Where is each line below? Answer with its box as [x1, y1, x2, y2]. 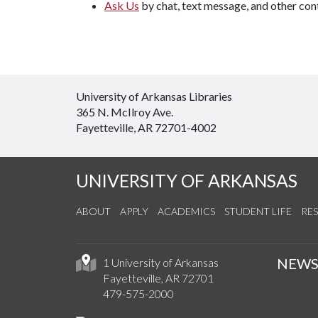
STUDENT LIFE [224, 205, 292, 217]
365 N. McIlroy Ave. [76, 105, 173, 119]
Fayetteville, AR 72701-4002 [76, 121, 216, 134]
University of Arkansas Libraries [76, 89, 232, 103]
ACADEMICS [158, 205, 215, 217]
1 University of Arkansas [102, 256, 219, 269]
